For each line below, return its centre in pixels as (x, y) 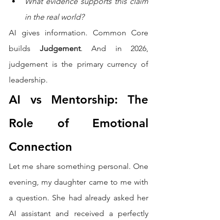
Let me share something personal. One (79, 166)
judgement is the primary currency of (79, 64)
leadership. (28, 80)
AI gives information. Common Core (79, 33)
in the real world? (54, 17)
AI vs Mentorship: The (79, 100)
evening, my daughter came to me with (79, 182)
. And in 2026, (114, 49)
